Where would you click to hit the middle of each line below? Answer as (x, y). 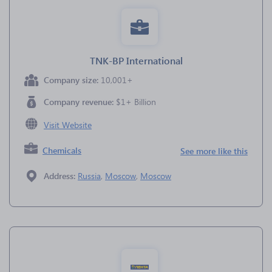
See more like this (214, 151)
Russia (89, 176)
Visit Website (68, 125)
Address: (61, 176)
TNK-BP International (136, 60)
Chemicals (62, 150)
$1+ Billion (136, 102)
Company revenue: (80, 102)
